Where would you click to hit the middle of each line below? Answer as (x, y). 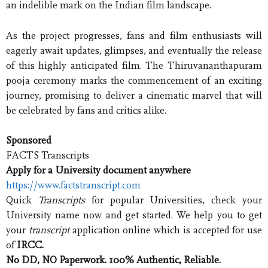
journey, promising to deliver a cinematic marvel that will (134, 95)
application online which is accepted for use (165, 230)
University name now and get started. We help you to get (134, 215)
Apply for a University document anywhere (98, 170)
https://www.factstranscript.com (73, 185)
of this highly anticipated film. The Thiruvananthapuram (134, 65)
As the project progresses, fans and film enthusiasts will (134, 35)
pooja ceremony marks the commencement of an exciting (134, 80)
